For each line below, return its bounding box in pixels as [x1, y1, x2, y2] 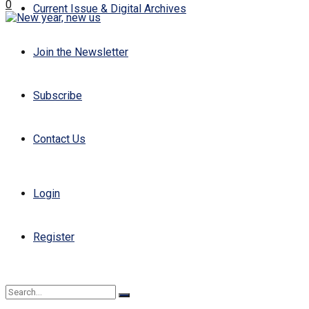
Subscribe [33, 89, 82, 102]
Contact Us [33, 132, 86, 146]
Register [33, 230, 74, 243]
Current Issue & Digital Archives [33, 2, 186, 15]
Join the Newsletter [33, 46, 128, 59]
